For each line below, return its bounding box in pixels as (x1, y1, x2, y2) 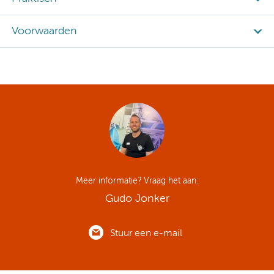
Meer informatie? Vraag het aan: (76, 176, 198, 185)
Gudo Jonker (105, 193, 169, 204)
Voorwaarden (12, 25, 77, 37)
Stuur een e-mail (110, 228, 182, 239)
